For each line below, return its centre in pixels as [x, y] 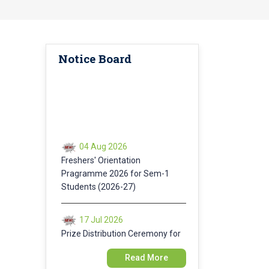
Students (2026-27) [98, 178]
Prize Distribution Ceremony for [121, 225]
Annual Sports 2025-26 [105, 238]
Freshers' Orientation [101, 152]
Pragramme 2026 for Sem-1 [115, 165]
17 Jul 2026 [101, 211]
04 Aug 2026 [103, 138]
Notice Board [95, 59]
